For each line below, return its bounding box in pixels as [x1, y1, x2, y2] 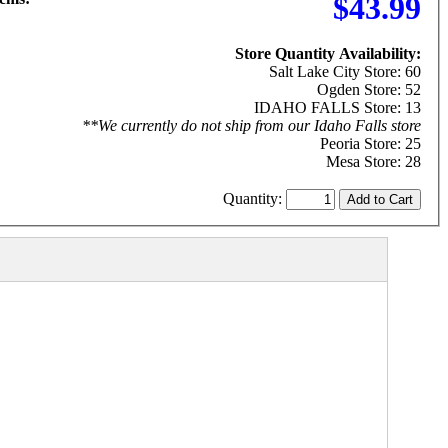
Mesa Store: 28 [325, 152, 421, 170]
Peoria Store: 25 [319, 134, 421, 152]
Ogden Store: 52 [316, 80, 421, 98]
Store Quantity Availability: [234, 44, 421, 62]
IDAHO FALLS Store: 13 [253, 98, 421, 116]
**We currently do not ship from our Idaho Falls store [81, 116, 421, 134]
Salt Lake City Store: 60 [268, 62, 421, 80]
